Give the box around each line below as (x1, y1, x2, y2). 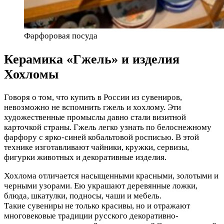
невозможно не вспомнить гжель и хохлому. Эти (4, 102, 181, 112)
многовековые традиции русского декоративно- (4, 210, 178, 220)
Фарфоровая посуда (24, 31, 97, 41)
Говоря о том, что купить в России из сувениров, (4, 92, 182, 102)
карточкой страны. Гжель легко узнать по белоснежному (4, 122, 211, 132)
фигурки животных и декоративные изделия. (4, 152, 166, 162)
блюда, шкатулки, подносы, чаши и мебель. (4, 190, 161, 200)
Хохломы (4, 66, 58, 81)
